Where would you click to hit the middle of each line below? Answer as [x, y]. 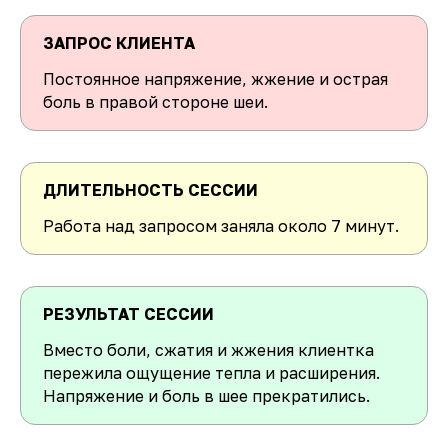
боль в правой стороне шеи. [155, 102]
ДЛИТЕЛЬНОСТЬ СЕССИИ [150, 190]
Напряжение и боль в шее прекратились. [206, 396]
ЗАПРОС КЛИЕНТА [119, 43]
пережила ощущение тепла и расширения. [211, 373]
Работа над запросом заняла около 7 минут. [221, 226]
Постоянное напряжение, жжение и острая [215, 79]
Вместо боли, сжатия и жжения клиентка [208, 350]
